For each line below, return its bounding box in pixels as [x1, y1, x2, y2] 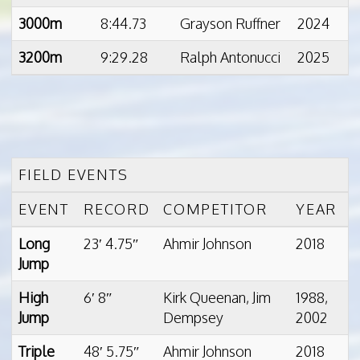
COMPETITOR [163, 200, 268, 219]
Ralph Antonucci [180, 48, 280, 66]
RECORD [84, 200, 150, 219]
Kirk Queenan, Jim [163, 288, 271, 307]
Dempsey [163, 309, 223, 327]
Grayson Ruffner [180, 14, 280, 32]
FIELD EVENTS [18, 166, 129, 184]
